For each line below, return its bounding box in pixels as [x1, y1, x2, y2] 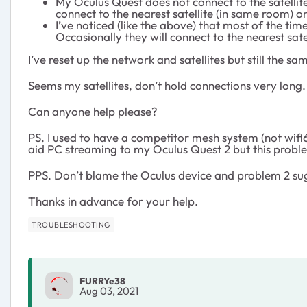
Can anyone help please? [28, 104, 158, 119]
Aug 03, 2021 [79, 284, 138, 297]
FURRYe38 [79, 274, 125, 287]
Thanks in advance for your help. [28, 194, 198, 208]
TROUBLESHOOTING [32, 220, 111, 230]
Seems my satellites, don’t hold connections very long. [28, 78, 306, 93]
